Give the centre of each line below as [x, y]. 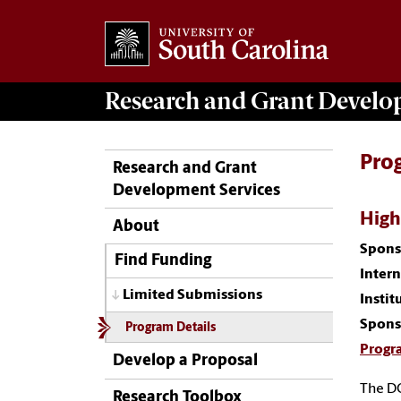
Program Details [170, 328]
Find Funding [162, 261]
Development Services [196, 191]
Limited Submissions [192, 295]
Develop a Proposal [185, 362]
